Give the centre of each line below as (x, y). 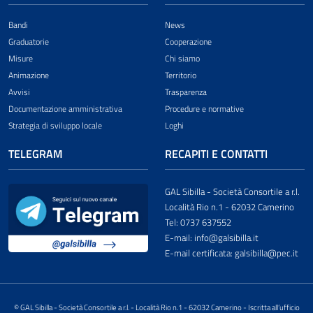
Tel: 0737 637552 (198, 222)
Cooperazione (188, 42)
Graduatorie (29, 42)
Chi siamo (182, 58)
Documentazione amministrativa (65, 109)
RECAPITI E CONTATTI (216, 154)
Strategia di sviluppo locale (55, 125)
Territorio (181, 75)
